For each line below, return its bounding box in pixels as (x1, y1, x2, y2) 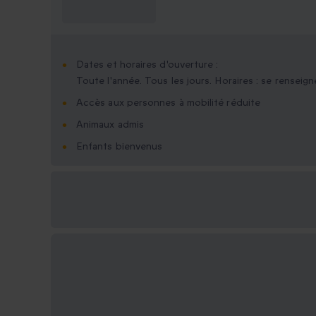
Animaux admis (76, 118, 145, 132)
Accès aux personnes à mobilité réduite (76, 96, 261, 110)
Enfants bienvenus (76, 140, 163, 154)
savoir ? (62, 7, 101, 23)
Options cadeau (62, 183, 145, 200)
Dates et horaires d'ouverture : (76, 58, 219, 72)
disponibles (62, 200, 122, 217)
